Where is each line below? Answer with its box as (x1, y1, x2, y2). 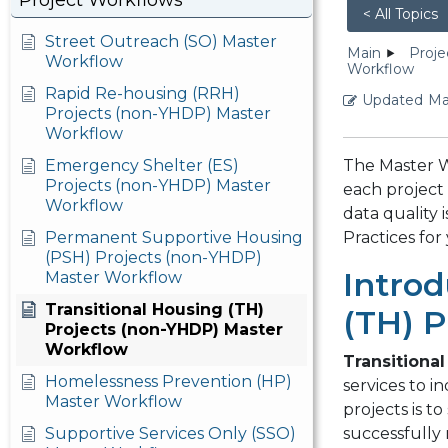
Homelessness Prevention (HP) (45, 372, 292, 391)
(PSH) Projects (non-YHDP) (45, 248, 262, 267)
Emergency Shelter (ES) (45, 156, 239, 175)
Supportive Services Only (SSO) (45, 424, 296, 443)
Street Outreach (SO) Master (45, 32, 277, 51)
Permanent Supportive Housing (45, 228, 303, 247)
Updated (361, 91, 423, 110)
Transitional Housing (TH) (45, 300, 264, 319)
